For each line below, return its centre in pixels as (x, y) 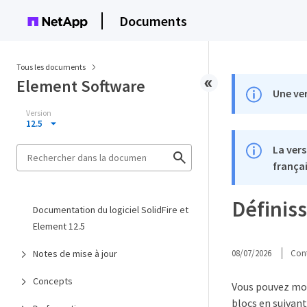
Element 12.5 (59, 226)
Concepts (53, 281)
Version (39, 113)
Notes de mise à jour (75, 254)
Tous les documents (51, 67)
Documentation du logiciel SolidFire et (111, 210)
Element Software (81, 86)
